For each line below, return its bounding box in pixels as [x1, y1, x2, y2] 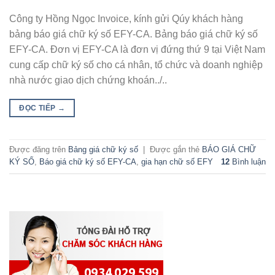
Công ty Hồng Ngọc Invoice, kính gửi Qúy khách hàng [9, 13, 243, 24]
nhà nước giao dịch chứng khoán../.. [9, 74, 167, 85]
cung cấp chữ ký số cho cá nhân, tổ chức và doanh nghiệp [9, 59, 263, 70]
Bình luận [230, 157, 266, 166]
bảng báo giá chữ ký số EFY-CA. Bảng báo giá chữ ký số [9, 28, 258, 39]
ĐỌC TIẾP [19, 103, 58, 112]
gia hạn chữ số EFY [141, 157, 213, 166]
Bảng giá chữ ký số [68, 144, 138, 154]
